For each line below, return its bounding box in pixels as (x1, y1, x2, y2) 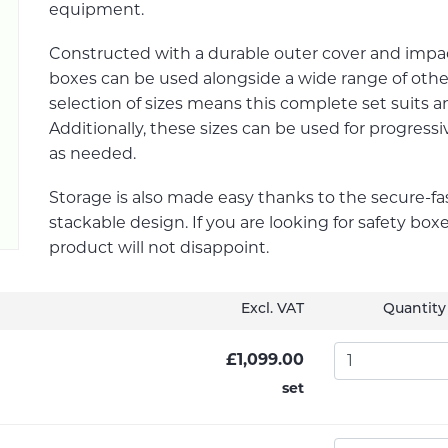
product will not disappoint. (49, 238, 269, 258)
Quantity (382, 301, 446, 317)
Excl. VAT (241, 301, 304, 317)
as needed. (49, 144, 140, 164)
